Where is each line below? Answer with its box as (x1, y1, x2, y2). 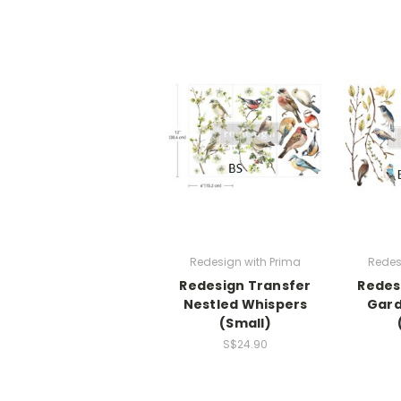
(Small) (219, 314, 271, 333)
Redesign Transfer (179, 277, 311, 295)
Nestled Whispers (183, 295, 308, 314)
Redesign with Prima (190, 254, 301, 270)
